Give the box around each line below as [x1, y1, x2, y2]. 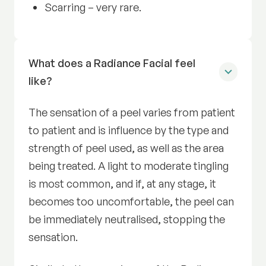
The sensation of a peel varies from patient [28, 106, 236, 119]
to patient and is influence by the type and [28, 123, 229, 137]
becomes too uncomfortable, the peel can [28, 195, 235, 208]
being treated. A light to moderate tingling [28, 159, 229, 173]
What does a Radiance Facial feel [28, 56, 196, 69]
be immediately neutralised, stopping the [28, 213, 226, 226]
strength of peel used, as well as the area [28, 141, 224, 155]
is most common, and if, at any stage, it [28, 177, 217, 191]
